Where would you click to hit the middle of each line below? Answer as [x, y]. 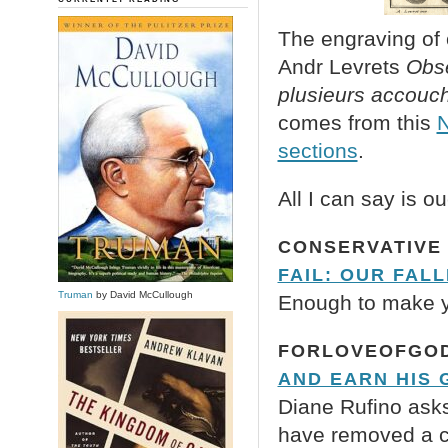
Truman [75, 294]
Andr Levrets [341, 66]
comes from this [357, 122]
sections [317, 150]
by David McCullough [142, 294]
